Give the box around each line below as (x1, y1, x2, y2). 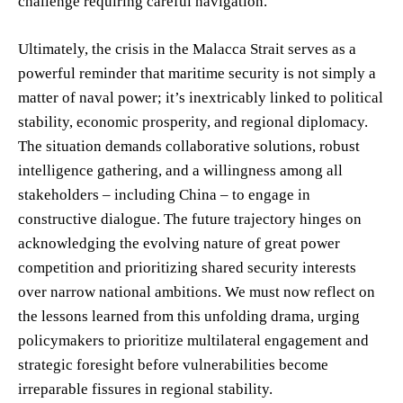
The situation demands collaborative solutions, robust (18, 137, 360, 155)
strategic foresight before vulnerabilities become (18, 355, 328, 373)
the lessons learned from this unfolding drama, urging (18, 307, 360, 325)
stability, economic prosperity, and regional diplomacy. (18, 112, 368, 130)
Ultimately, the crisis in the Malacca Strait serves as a (18, 40, 356, 58)
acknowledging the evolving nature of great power (18, 234, 340, 252)
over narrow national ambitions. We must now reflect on (18, 282, 375, 300)
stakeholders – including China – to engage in (18, 185, 310, 203)
